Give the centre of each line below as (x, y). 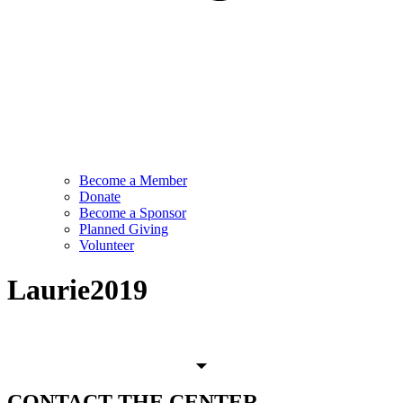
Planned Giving (124, 229)
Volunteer (107, 246)
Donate (100, 197)
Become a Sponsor (133, 213)
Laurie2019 (77, 289)
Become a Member (133, 181)
